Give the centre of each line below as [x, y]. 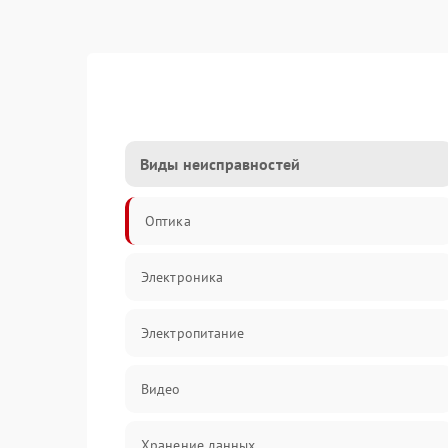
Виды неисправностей [220, 164]
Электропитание [193, 333]
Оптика [168, 221]
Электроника [182, 277]
